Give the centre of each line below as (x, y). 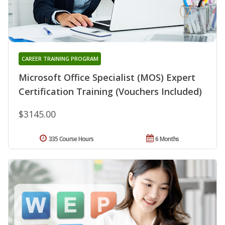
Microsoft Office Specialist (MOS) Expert (107, 77)
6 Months (167, 139)
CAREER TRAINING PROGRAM (60, 58)
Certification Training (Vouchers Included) (110, 91)
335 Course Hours (71, 139)
